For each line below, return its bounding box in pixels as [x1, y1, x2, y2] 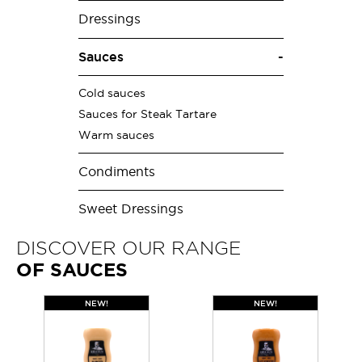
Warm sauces [78, 128, 154, 141]
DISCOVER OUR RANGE [16, 235, 241, 259]
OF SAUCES [16, 257, 128, 282]
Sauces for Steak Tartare [78, 107, 217, 120]
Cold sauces [78, 86, 145, 100]
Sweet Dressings [78, 202, 183, 217]
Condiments [78, 165, 155, 179]
